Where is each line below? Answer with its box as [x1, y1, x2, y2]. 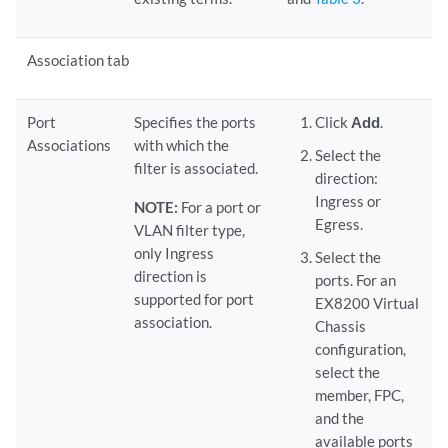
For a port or [181, 198, 262, 216]
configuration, [314, 340, 406, 358]
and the [314, 409, 364, 427]
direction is [134, 267, 208, 285]
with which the [134, 136, 230, 154]
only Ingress [134, 244, 215, 262]
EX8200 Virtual [314, 294, 419, 312]
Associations [27, 136, 112, 154]
